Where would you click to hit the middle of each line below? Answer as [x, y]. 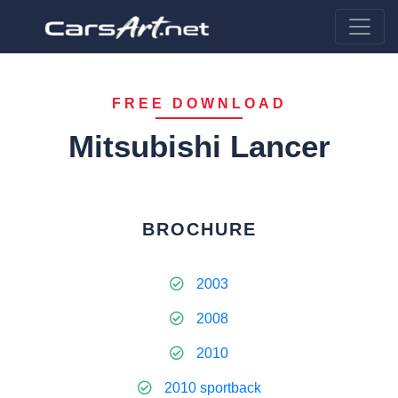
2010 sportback [212, 388]
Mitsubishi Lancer [199, 146]
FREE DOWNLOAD [199, 103]
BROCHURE [199, 229]
